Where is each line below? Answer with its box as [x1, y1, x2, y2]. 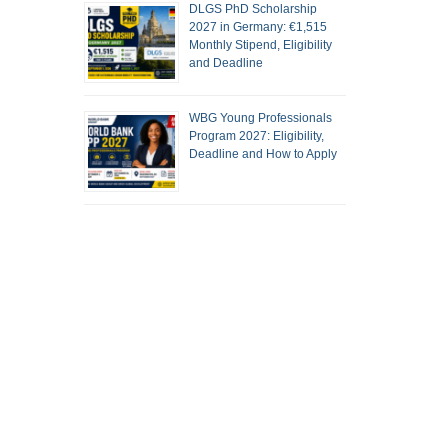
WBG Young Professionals [188, 111, 332, 125]
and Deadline [188, 55, 263, 70]
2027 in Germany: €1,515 [188, 19, 327, 34]
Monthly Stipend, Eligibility [188, 37, 332, 52]
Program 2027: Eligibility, [188, 129, 324, 143]
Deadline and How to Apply [188, 147, 337, 161]
